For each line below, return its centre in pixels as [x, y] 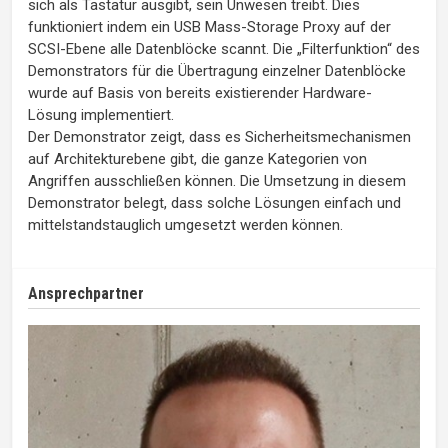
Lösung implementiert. [101, 115]
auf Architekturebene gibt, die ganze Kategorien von [197, 159]
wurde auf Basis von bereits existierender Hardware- [200, 93]
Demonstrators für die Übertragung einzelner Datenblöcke [217, 71]
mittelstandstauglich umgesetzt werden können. [185, 225]
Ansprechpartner [86, 294]
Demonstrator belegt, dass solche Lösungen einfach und [214, 203]
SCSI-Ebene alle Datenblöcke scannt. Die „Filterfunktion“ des [224, 49]
